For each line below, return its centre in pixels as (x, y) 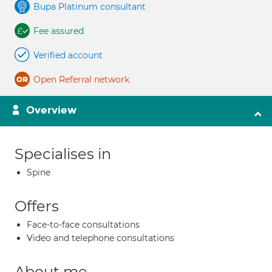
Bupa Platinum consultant (90, 7)
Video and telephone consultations (100, 238)
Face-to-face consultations (83, 225)
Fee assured (59, 31)
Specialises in (63, 154)
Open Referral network (81, 80)
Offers (37, 206)
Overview (51, 110)
